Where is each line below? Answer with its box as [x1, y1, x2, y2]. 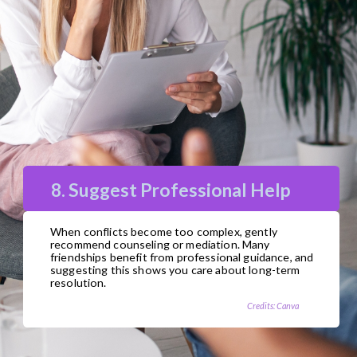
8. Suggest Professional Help [51, 178, 292, 201]
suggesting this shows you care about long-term [50, 263, 300, 277]
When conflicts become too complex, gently [50, 225, 277, 239]
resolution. [50, 276, 107, 290]
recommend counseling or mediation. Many [50, 237, 270, 252]
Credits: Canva [246, 300, 299, 311]
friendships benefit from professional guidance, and [50, 250, 314, 265]
